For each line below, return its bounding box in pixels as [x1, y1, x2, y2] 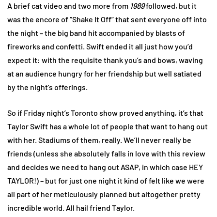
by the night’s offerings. [7, 82, 88, 92]
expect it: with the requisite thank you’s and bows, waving [7, 55, 203, 64]
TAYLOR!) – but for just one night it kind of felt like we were [7, 175, 204, 185]
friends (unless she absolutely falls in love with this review [7, 148, 205, 158]
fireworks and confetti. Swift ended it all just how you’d [7, 41, 193, 51]
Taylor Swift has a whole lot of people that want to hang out [7, 121, 208, 131]
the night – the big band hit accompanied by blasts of [7, 28, 185, 37]
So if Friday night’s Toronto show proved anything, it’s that [7, 108, 203, 117]
